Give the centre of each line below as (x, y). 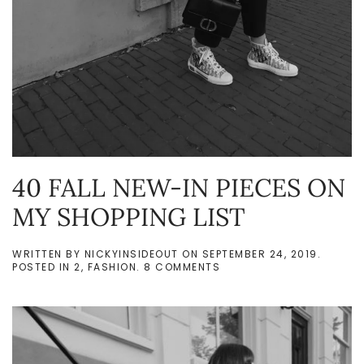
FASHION (112, 266)
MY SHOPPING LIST (129, 216)
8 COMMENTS (182, 266)
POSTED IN (43, 266)
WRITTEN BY (48, 253)
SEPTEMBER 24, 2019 (260, 253)
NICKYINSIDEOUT (131, 253)
